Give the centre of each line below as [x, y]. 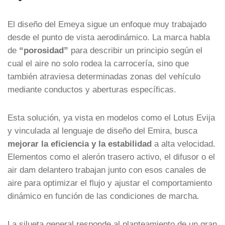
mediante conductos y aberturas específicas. [92, 89]
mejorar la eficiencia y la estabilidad [80, 143]
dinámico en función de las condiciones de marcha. [103, 196]
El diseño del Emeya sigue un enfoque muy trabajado [107, 24]
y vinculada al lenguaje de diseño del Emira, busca [102, 130]
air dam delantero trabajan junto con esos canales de [107, 170]
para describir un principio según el [135, 50]
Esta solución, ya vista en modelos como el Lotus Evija [111, 117]
